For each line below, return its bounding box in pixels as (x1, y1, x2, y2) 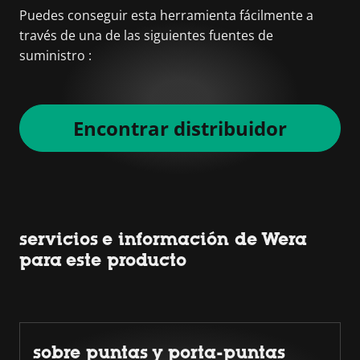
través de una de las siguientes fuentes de (19, 26, 273, 44)
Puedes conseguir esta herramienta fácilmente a (19, 6, 313, 24)
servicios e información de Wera (19, 228, 307, 249)
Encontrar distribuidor (73, 114, 287, 141)
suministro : (19, 46, 92, 64)
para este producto (19, 249, 186, 270)
